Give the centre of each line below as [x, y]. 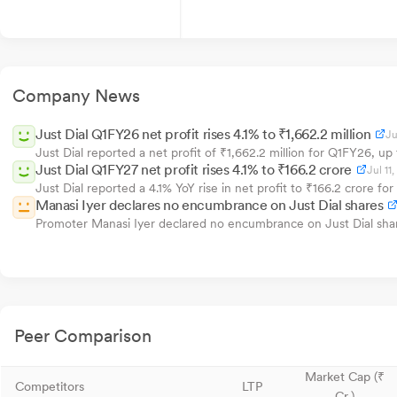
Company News [76, 96]
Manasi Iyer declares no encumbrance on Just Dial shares [210, 205]
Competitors [50, 386]
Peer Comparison [83, 336]
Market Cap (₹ [345, 377]
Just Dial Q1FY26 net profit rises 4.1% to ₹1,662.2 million [203, 134]
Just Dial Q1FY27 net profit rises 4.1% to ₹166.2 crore [194, 170]
